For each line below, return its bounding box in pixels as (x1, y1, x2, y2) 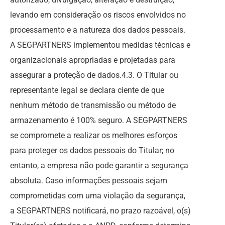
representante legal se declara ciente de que (10, 85, 164, 95)
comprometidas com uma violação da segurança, (10, 191, 185, 200)
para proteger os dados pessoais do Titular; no (10, 146, 174, 155)
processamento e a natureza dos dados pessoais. (10, 25, 185, 35)
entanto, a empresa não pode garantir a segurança (10, 161, 188, 170)
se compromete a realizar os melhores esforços (10, 131, 177, 140)
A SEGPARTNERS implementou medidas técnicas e (10, 40, 190, 50)
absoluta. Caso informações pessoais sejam (10, 176, 167, 185)
